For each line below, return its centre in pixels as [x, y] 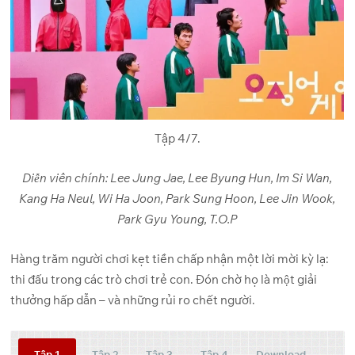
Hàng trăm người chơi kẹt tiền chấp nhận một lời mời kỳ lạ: [170, 259]
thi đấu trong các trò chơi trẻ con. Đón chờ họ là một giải [164, 280]
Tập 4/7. [177, 138]
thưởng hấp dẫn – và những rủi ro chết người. [133, 300]
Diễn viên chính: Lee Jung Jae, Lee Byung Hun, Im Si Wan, [177, 177]
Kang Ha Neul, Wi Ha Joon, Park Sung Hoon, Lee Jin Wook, [177, 198]
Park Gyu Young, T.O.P [177, 219]
